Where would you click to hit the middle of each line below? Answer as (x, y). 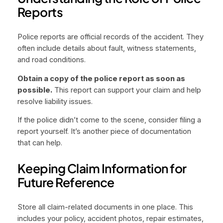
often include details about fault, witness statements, (107, 48)
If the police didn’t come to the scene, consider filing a (109, 120)
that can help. (40, 143)
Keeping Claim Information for (102, 168)
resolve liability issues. (55, 101)
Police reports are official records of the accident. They (110, 37)
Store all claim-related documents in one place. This (105, 207)
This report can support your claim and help (126, 90)
